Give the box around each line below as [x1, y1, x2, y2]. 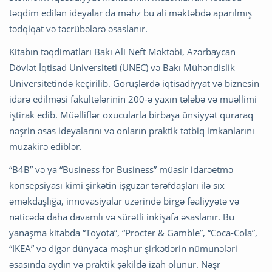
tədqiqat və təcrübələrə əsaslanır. [9, 22, 148, 35]
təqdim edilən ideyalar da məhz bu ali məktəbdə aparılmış [9, 7, 252, 19]
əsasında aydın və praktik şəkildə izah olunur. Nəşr [9, 258, 220, 271]
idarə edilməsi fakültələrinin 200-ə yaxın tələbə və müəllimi [9, 93, 257, 106]
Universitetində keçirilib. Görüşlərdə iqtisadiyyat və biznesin [9, 77, 259, 90]
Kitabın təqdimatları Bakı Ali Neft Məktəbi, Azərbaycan [9, 46, 236, 58]
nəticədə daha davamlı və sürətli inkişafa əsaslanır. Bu [9, 211, 234, 223]
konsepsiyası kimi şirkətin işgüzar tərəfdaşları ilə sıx [9, 179, 225, 192]
